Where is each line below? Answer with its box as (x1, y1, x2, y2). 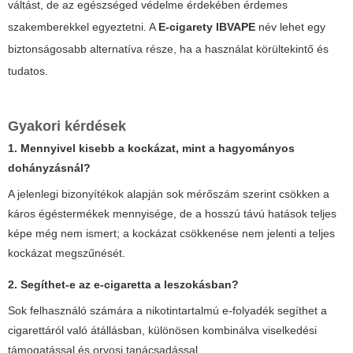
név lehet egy (255, 20, 325, 33)
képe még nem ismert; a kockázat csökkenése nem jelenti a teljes (8, 226, 335, 240)
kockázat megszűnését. (8, 246, 125, 259)
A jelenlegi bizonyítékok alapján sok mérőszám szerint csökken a (8, 187, 329, 200)
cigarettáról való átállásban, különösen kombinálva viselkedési (8, 323, 317, 336)
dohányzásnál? (8, 161, 91, 174)
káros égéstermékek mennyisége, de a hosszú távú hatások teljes (8, 206, 336, 220)
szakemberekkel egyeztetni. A (8, 20, 158, 33)
